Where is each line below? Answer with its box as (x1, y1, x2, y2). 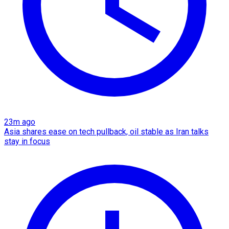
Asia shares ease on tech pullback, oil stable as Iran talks (4, 126, 209, 136)
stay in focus (4, 136, 50, 146)
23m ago (4, 117, 35, 127)
